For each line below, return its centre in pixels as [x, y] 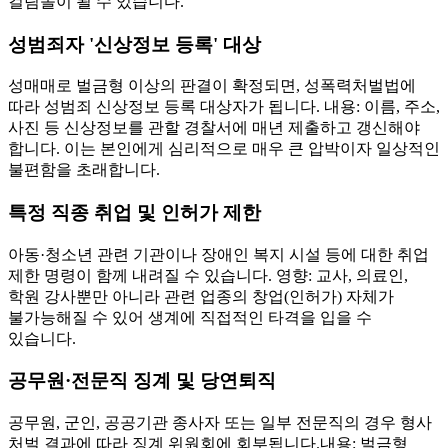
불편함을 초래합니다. [84, 170]
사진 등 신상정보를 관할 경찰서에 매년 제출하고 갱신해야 [214, 128]
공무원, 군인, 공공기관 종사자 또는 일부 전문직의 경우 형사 [220, 423]
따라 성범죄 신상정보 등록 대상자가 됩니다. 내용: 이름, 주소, [224, 107]
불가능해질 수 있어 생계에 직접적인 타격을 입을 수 [190, 317]
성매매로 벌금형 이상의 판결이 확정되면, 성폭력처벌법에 [212, 86]
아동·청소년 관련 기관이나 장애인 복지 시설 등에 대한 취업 [218, 254]
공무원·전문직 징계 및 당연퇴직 [142, 381]
